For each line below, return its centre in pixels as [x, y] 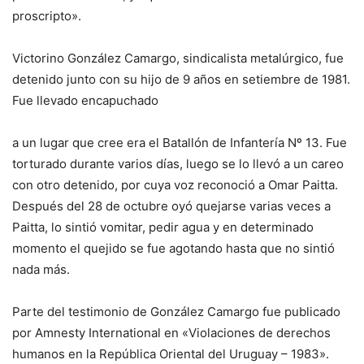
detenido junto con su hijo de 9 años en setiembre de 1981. [181, 80]
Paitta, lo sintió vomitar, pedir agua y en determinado [163, 227]
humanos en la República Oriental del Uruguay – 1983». [171, 354]
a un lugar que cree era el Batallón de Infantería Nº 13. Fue [180, 143]
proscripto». [47, 16]
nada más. [41, 270]
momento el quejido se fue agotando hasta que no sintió [173, 249]
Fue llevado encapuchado [85, 101]
